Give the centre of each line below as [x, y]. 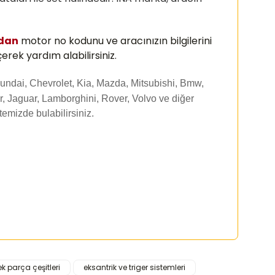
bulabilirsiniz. [64, 113]
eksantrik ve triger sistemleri [134, 267]
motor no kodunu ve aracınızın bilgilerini [115, 41]
